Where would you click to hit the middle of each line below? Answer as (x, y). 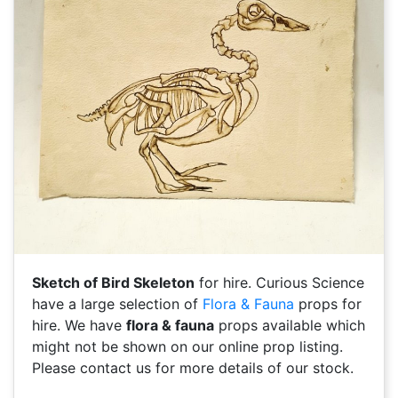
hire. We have (79, 326)
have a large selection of (117, 304)
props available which (290, 326)
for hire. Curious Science (279, 283)
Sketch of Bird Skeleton (113, 283)
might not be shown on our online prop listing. (187, 347)
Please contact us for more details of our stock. (193, 368)
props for (328, 304)
